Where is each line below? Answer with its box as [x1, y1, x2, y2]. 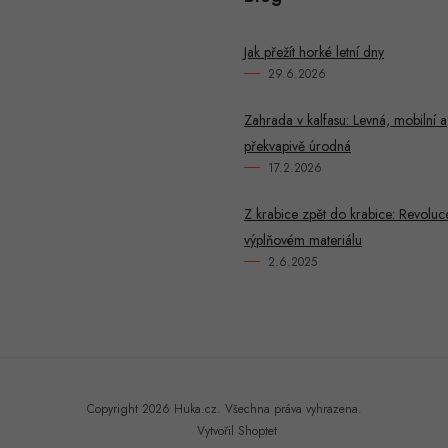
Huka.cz [173, 399, 217, 418]
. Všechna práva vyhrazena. [216, 399, 362, 418]
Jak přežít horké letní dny [244, 41, 384, 62]
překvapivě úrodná [244, 135, 351, 156]
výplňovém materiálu [244, 229, 362, 250]
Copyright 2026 [86, 399, 174, 418]
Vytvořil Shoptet [197, 421, 277, 440]
